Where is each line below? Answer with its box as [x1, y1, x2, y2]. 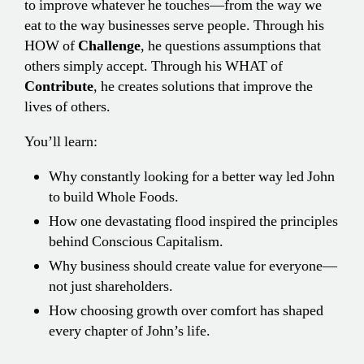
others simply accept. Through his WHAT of [24, 56, 283, 76]
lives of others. [24, 97, 110, 116]
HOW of [24, 36, 78, 55]
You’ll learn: [24, 132, 97, 151]
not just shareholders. [49, 276, 173, 296]
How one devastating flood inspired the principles [49, 211, 338, 231]
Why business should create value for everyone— [49, 256, 337, 275]
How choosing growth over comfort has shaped [49, 301, 323, 320]
